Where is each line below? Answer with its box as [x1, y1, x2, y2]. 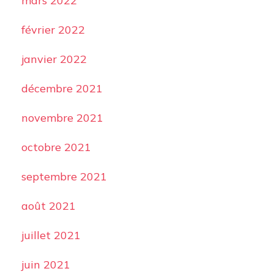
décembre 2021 [21, 81, 103, 95]
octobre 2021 [21, 140, 91, 154]
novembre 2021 [21, 111, 103, 125]
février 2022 [21, 23, 85, 37]
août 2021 [21, 199, 76, 213]
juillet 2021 [21, 228, 81, 242]
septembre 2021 [21, 169, 107, 183]
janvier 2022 [21, 52, 87, 66]
